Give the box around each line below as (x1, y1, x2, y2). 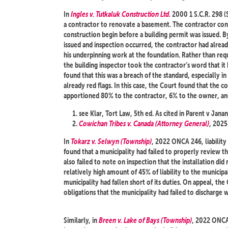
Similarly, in (64, 215, 99, 225)
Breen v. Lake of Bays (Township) (99, 215, 192, 225)
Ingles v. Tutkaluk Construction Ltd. (71, 9, 170, 19)
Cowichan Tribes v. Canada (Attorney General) (79, 119, 209, 128)
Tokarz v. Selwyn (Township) (71, 136, 152, 146)
